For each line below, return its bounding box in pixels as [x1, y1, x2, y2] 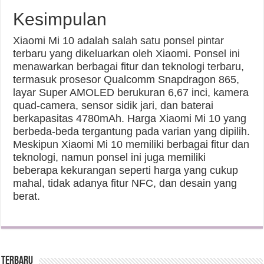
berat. [13, 190, 41, 203]
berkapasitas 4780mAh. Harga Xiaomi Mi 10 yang [13, 113, 247, 125]
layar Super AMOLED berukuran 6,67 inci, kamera [13, 87, 249, 99]
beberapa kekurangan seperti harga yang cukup [13, 164, 239, 177]
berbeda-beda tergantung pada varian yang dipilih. [13, 126, 250, 138]
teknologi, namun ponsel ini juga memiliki [13, 151, 206, 164]
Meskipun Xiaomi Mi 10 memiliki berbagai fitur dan [13, 138, 250, 151]
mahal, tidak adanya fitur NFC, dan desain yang [13, 177, 237, 190]
